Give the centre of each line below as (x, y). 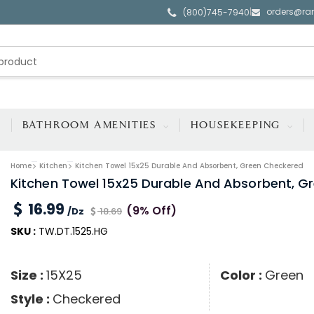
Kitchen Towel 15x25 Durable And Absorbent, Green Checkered (189, 165)
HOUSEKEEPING (238, 125)
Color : (242, 275)
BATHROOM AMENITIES (91, 125)
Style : (31, 299)
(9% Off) (151, 211)
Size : (28, 275)
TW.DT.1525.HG (71, 232)
